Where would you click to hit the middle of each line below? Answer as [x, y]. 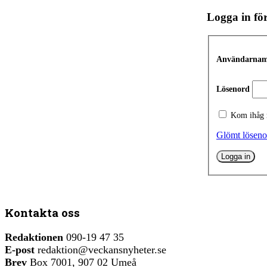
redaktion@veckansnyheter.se [100, 249]
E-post [20, 249]
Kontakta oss [42, 212]
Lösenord [233, 89]
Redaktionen [34, 237]
